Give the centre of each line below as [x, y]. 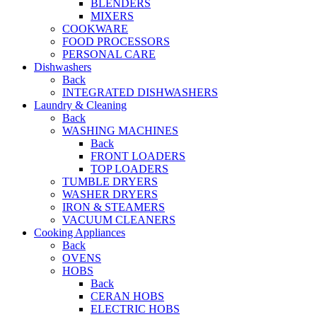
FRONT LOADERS [138, 156]
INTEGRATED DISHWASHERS [140, 93]
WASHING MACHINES [120, 131]
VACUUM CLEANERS [119, 220]
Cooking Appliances [80, 233]
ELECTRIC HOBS [135, 309]
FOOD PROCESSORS [116, 42]
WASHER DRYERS [110, 195]
